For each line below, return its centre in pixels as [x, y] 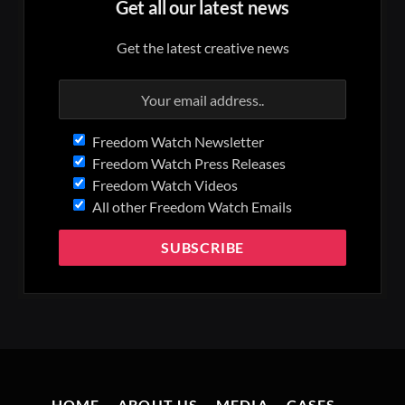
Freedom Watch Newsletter [178, 142]
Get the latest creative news [202, 48]
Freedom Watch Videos [165, 185]
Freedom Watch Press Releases [188, 164]
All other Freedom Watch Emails [192, 207]
